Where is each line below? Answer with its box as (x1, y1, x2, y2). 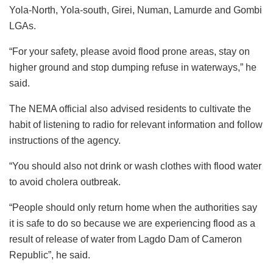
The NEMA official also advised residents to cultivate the (9, 103, 251, 114)
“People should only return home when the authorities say (9, 202, 257, 213)
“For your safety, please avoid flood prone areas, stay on (9, 46, 250, 57)
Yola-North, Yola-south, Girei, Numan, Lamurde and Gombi (9, 4, 262, 15)
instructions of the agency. (9, 135, 121, 146)
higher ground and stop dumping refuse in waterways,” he (9, 62, 257, 73)
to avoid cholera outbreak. (9, 176, 121, 187)
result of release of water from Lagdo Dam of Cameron (9, 233, 242, 244)
